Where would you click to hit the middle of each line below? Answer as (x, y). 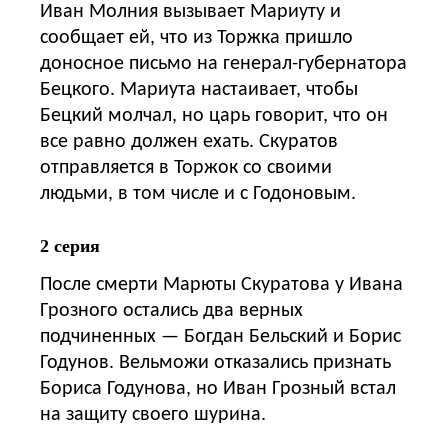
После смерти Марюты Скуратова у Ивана (221, 284)
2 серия (70, 245)
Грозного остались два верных (171, 310)
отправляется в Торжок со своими (186, 167)
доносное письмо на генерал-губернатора (223, 63)
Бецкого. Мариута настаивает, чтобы (199, 89)
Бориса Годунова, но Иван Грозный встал (218, 388)
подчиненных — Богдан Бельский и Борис (220, 336)
